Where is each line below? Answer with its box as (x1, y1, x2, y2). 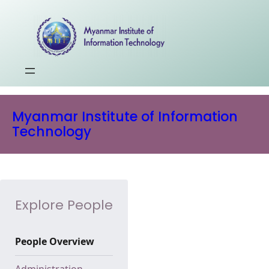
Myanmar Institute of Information (12, 107, 238, 126)
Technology (12, 122, 91, 141)
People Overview (15, 234, 94, 248)
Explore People (15, 195, 113, 214)
